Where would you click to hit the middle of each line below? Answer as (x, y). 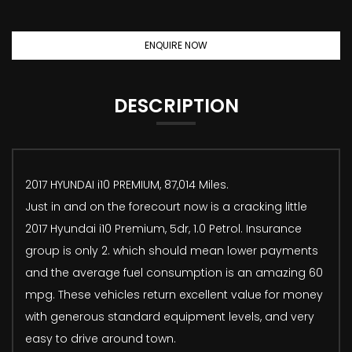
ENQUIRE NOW (176, 45)
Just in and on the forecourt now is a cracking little (166, 206)
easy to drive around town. (101, 338)
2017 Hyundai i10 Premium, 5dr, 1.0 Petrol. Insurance (163, 228)
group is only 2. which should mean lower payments (172, 250)
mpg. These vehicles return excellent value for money (174, 294)
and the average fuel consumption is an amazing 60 (174, 272)
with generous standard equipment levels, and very (170, 316)
